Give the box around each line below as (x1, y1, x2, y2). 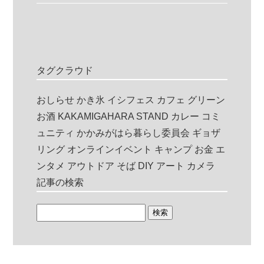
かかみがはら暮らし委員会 (77, 127, 190, 138)
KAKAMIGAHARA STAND (58, 111, 169, 121)
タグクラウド (37, 65, 94, 75)
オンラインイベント (67, 144, 153, 154)
